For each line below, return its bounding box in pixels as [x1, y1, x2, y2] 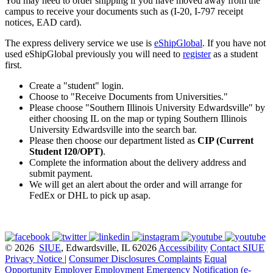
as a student [211, 49, 258, 60]
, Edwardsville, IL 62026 [61, 243, 158, 253]
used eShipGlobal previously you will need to [5, 49, 183, 60]
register [183, 49, 211, 60]
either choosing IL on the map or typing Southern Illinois [29, 113, 247, 124]
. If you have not [202, 38, 266, 49]
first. [5, 60, 22, 71]
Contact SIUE [210, 243, 264, 253]
